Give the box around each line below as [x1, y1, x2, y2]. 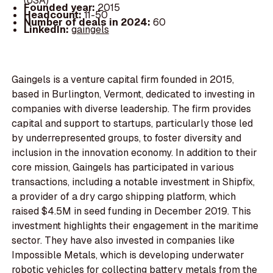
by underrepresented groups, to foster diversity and [12, 132, 242, 145]
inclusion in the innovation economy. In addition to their [12, 146, 258, 160]
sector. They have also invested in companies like [12, 234, 235, 247]
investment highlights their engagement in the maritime [12, 219, 259, 233]
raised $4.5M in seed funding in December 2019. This [12, 205, 252, 218]
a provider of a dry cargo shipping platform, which [12, 190, 236, 204]
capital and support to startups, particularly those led [12, 117, 253, 130]
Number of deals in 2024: [23, 15, 153, 29]
